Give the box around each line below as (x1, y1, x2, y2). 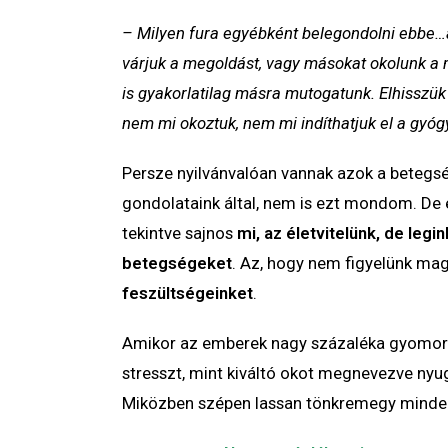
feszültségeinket (122, 283, 253, 304)
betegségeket (122, 253, 232, 274)
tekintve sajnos (122, 223, 237, 244)
